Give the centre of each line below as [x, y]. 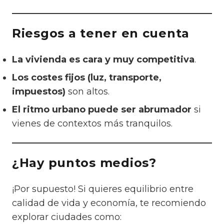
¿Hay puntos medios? [84, 163]
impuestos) [39, 92]
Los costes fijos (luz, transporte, [87, 78]
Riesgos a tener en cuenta [101, 33]
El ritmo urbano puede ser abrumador [102, 110]
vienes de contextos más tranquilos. [92, 124]
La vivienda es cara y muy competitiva [103, 60]
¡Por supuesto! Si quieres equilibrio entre [103, 189]
